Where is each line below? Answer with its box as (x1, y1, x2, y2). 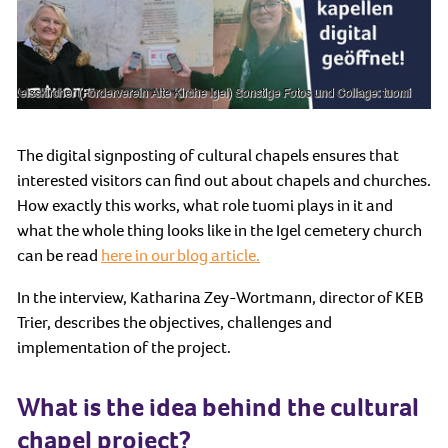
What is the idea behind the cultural (17, 389, 419, 424)
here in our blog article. (101, 244, 260, 267)
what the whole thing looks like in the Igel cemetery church (17, 219, 422, 242)
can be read (17, 244, 101, 267)
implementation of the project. (17, 336, 231, 359)
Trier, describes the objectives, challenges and (17, 311, 332, 334)
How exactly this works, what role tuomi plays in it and (17, 194, 393, 217)
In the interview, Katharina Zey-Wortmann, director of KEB (17, 286, 424, 309)
